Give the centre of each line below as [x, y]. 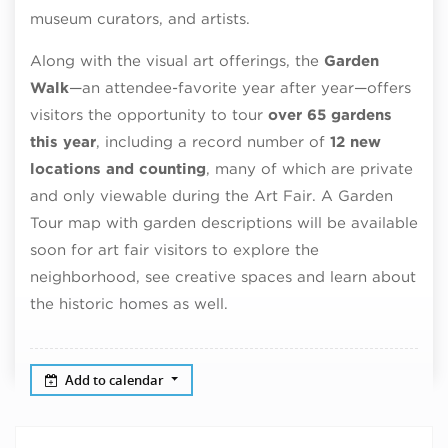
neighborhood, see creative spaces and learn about [223, 277]
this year [63, 142]
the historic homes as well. [129, 304]
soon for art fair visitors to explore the [174, 250]
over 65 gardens [330, 115]
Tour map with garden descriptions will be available [224, 223]
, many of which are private [309, 169]
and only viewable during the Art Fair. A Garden [211, 196]
